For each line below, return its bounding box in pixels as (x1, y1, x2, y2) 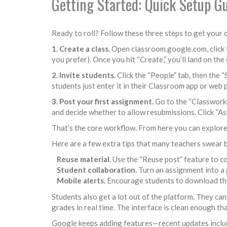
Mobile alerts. (57, 176, 105, 185)
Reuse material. (57, 155, 111, 164)
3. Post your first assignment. (52, 97, 154, 106)
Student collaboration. (57, 165, 137, 174)
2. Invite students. (52, 70, 116, 80)
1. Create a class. (52, 44, 110, 53)
